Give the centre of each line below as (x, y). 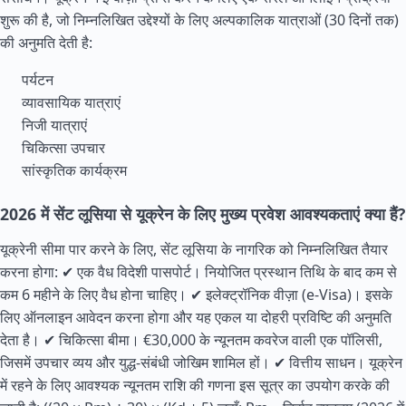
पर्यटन (38, 80)
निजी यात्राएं (54, 125)
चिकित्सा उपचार (63, 148)
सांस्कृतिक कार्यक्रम (74, 170)
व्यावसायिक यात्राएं (71, 102)
